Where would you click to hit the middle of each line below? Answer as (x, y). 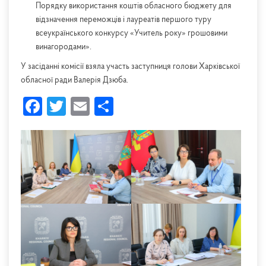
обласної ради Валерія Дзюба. (75, 81)
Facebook (80, 107)
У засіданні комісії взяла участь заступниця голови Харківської (130, 67)
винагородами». (64, 47)
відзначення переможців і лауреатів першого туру (123, 20)
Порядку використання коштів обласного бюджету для (134, 7)
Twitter (94, 107)
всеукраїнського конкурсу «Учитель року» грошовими (132, 34)
